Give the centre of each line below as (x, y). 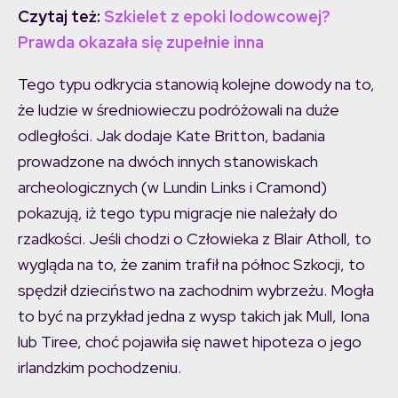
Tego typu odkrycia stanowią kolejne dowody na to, (196, 84)
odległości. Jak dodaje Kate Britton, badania (171, 136)
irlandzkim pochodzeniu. (99, 368)
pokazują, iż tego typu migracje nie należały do (178, 213)
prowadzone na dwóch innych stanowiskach (168, 162)
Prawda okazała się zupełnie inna (141, 43)
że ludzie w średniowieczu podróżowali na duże (179, 110)
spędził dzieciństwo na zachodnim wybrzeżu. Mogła (196, 291)
